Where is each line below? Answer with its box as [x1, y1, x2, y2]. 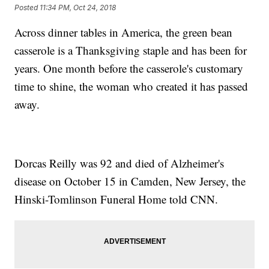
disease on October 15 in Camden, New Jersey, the [14, 174, 246, 189]
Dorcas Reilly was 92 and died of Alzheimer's [14, 156, 225, 171]
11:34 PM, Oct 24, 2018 [40, 2, 116, 12]
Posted [14, 2, 40, 12]
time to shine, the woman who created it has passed [14, 79, 249, 94]
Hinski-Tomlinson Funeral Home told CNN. [14, 192, 219, 207]
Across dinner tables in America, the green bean [14, 25, 233, 40]
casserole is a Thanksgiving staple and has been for [14, 43, 247, 58]
